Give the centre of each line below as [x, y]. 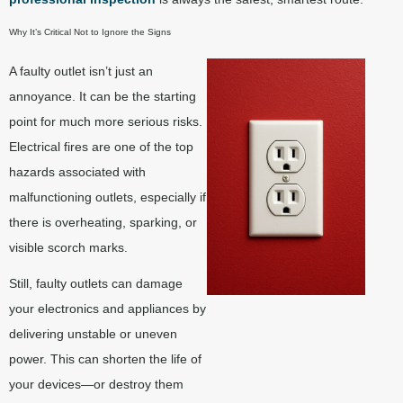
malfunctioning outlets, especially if [107, 197]
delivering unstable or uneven [93, 334]
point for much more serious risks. [106, 121]
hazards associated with [77, 171]
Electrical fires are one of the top [101, 146]
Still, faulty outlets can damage [96, 284]
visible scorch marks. [68, 247]
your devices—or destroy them [96, 385]
